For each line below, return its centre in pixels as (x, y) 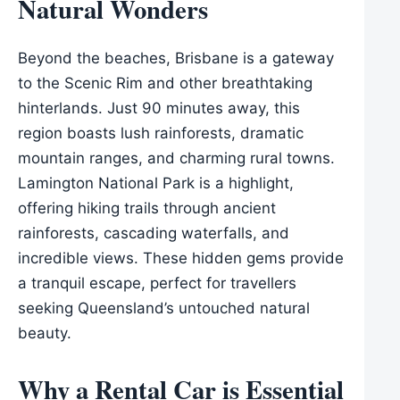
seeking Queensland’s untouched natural (164, 308)
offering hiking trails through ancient (147, 208)
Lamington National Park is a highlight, (156, 183)
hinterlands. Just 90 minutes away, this (159, 108)
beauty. (45, 333)
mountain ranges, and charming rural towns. (176, 158)
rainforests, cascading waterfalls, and (154, 233)
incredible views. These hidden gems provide (181, 258)
